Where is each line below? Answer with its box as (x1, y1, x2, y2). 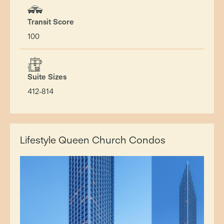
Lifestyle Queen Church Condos (20, 133, 165, 146)
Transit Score (27, 17, 74, 26)
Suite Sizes (27, 72, 66, 81)
